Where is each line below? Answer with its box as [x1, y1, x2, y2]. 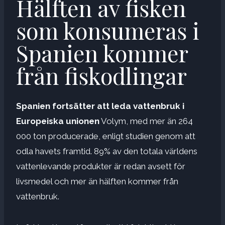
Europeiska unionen [16, 116, 99, 126]
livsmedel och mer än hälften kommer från [16, 176, 178, 186]
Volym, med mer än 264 [99, 116, 193, 126]
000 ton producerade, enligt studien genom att [16, 131, 195, 141]
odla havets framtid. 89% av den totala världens [16, 146, 197, 156]
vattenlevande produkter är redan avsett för [16, 161, 185, 171]
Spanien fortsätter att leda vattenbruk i [16, 100, 184, 111]
